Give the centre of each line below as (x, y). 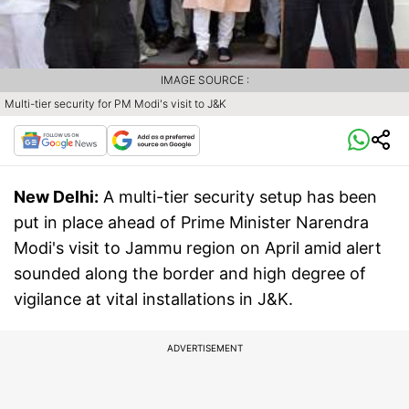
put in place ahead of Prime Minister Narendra (191, 222)
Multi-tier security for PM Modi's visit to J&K (115, 103)
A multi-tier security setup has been (240, 196)
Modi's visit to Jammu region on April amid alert (198, 247)
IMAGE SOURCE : (204, 79)
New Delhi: (56, 196)
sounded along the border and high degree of (190, 273)
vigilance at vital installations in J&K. (153, 299)
